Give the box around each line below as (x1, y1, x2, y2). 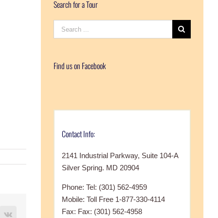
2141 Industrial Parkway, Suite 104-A (61, 151, 178, 160)
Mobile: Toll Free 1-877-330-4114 (61, 195, 165, 203)
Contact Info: (61, 127, 95, 140)
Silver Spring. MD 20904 (61, 163, 139, 172)
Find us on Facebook (53, 60, 106, 72)
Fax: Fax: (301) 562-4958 (61, 207, 142, 216)
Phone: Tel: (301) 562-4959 (61, 183, 147, 191)
